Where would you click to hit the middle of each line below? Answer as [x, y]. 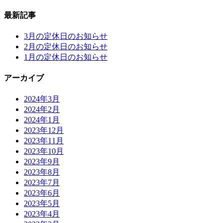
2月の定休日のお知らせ [66, 46]
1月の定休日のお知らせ [66, 57]
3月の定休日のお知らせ [66, 36]
